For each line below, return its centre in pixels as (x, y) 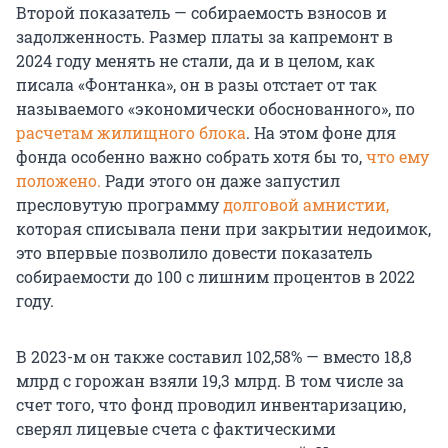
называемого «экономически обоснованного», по (215, 109)
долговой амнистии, (306, 205)
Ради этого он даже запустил (220, 181)
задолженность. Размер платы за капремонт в (204, 37)
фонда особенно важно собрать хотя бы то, (189, 157)
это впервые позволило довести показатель (194, 253)
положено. (58, 181)
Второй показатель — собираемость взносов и (201, 13)
